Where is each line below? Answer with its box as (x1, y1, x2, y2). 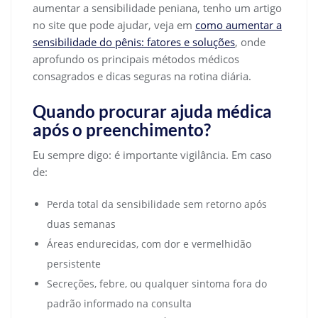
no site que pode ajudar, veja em (33, 17, 195, 32)
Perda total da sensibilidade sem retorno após (47, 197, 267, 211)
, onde (235, 34, 265, 49)
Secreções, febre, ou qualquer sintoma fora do (47, 276, 267, 290)
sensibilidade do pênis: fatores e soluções (33, 34, 235, 49)
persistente (47, 256, 101, 270)
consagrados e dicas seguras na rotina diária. (33, 68, 251, 83)
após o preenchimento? (33, 119, 211, 140)
